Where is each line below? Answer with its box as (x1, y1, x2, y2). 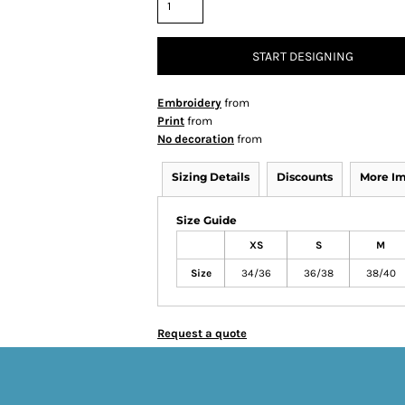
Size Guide (176, 213, 237, 227)
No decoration (157, 132, 234, 146)
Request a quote (157, 326, 247, 340)
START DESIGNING (252, 49, 353, 65)
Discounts (277, 170, 333, 184)
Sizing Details (172, 170, 250, 184)
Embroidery (157, 96, 221, 109)
